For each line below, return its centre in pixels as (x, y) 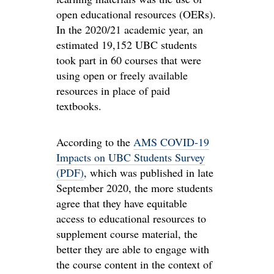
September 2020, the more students (135, 188)
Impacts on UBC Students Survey (131, 157)
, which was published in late (149, 172)
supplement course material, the (127, 234)
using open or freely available (122, 75)
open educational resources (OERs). (136, 14)
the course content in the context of (134, 264)
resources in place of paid (113, 91)
